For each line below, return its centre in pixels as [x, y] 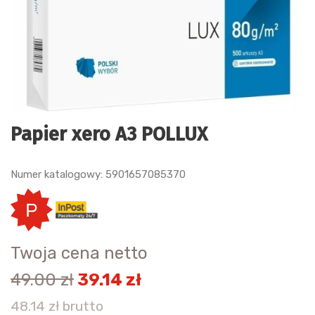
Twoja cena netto [79, 253]
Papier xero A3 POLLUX [109, 134]
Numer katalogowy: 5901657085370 [98, 174]
